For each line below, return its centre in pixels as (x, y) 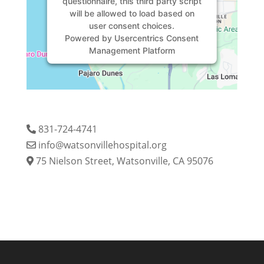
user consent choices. (132, 26)
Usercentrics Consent (157, 38)
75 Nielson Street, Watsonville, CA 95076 (123, 161)
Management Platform (132, 50)
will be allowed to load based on (132, 13)
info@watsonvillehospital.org (102, 145)
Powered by (90, 38)
